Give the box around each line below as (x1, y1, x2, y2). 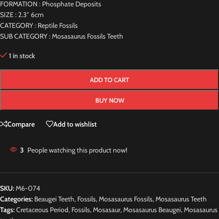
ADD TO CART (90, 76, 129, 84)
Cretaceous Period (16, 205, 68, 215)
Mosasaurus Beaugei (123, 205, 181, 215)
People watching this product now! (27, 146, 127, 155)
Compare (7, 119, 35, 129)
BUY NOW (95, 96, 124, 105)
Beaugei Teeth (34, 195, 74, 204)
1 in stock (9, 51, 36, 61)
